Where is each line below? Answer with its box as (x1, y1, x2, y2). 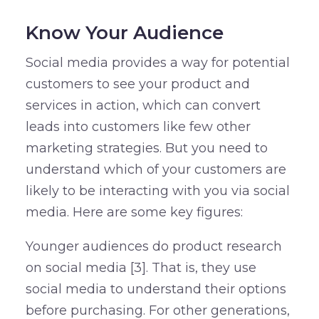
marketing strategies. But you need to (25, 140, 268, 156)
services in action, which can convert (25, 97, 261, 113)
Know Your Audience (25, 21, 224, 44)
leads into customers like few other (25, 118, 251, 135)
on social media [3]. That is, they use (25, 259, 256, 276)
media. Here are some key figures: (25, 204, 243, 220)
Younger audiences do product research (25, 238, 282, 254)
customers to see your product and (25, 75, 250, 92)
